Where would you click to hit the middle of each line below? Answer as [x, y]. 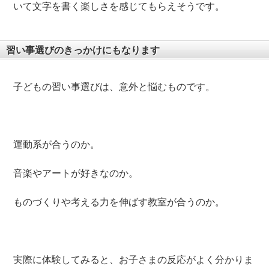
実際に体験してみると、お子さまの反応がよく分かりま [134, 260]
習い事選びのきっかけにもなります [83, 50]
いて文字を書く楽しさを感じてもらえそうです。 [119, 7]
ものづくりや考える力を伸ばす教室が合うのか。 [119, 202]
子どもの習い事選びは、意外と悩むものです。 [114, 87]
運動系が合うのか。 [57, 145]
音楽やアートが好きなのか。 [76, 174]
